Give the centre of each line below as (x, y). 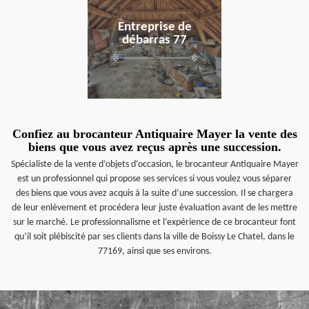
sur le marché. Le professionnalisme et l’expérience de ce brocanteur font (154, 222)
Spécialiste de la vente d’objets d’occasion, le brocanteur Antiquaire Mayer (154, 165)
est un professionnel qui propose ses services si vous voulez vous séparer (154, 179)
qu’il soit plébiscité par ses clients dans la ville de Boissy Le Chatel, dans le (154, 237)
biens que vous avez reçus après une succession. (154, 147)
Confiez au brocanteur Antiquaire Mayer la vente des (154, 134)
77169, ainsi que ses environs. (154, 251)
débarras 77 (154, 40)
